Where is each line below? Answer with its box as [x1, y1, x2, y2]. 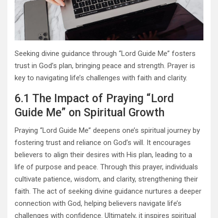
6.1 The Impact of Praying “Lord [15, 92, 174, 106]
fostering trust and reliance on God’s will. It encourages [15, 138, 191, 147]
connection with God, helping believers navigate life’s [15, 199, 182, 208]
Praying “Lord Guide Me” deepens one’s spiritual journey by [15, 126, 200, 135]
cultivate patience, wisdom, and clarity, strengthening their [15, 175, 198, 184]
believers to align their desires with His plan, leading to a [15, 150, 192, 160]
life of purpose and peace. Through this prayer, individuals [15, 163, 198, 172]
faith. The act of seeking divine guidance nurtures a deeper [15, 187, 201, 196]
